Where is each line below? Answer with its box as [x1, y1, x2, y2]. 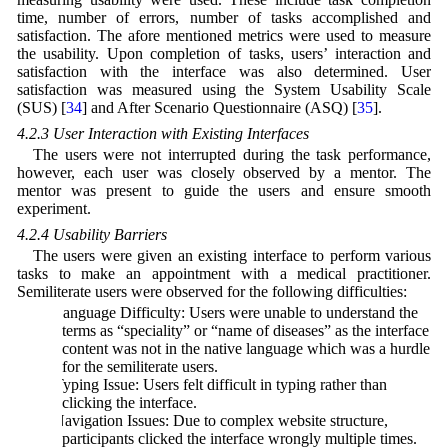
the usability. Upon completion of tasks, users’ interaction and [16, 44, 432, 62]
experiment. [16, 200, 91, 218]
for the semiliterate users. [61, 358, 218, 376]
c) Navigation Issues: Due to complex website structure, [32, 412, 388, 430]
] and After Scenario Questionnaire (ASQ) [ [81, 98, 357, 116]
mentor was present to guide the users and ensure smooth [16, 182, 432, 200]
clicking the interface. [61, 394, 197, 412]
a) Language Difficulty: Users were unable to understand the [32, 304, 418, 322]
